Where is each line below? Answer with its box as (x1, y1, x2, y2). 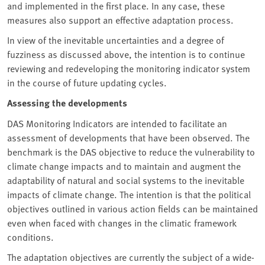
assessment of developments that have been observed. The (7, 131, 250, 144)
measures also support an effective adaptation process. (7, 13, 234, 27)
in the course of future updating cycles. (7, 76, 167, 89)
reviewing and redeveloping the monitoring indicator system (7, 62, 250, 75)
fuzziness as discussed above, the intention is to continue (7, 47, 245, 61)
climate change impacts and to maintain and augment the (7, 159, 241, 173)
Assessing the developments (7, 96, 127, 110)
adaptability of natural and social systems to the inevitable (7, 173, 244, 187)
